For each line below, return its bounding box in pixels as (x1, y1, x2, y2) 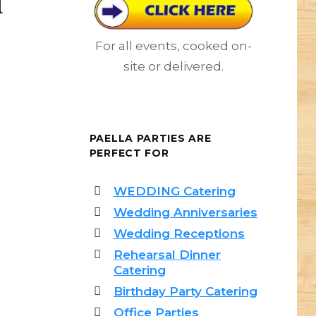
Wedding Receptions (113, 226, 245, 241)
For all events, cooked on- (95, 39, 253, 54)
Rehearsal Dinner (113, 248, 221, 262)
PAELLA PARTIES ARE (89, 132, 212, 145)
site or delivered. (123, 59, 224, 74)
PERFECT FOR (89, 147, 169, 160)
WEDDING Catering (113, 184, 236, 199)
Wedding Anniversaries (113, 205, 257, 220)
